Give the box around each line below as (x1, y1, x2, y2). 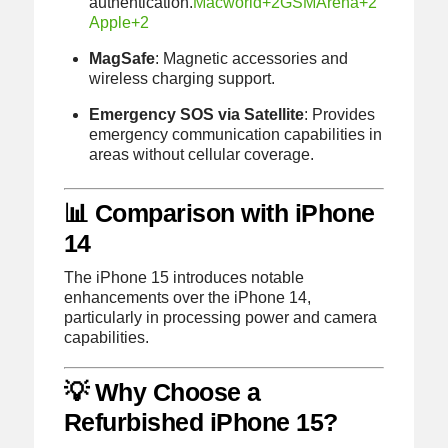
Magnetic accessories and (163, 50, 349, 68)
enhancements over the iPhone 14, (63, 288, 311, 306)
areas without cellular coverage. (89, 146, 315, 164)
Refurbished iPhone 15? (63, 408, 338, 437)
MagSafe (89, 50, 156, 68)
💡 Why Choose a (63, 378, 261, 407)
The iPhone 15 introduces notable (63, 268, 304, 286)
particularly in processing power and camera (63, 308, 377, 326)
